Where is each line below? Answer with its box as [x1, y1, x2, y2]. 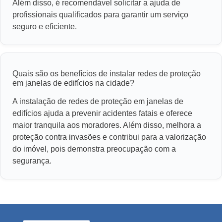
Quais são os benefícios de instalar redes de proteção [12, 69, 201, 78]
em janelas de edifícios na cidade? [12, 78, 134, 87]
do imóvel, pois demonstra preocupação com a [12, 144, 176, 153]
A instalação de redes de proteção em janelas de [12, 97, 183, 106]
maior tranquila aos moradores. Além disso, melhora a [12, 120, 201, 129]
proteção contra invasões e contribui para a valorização [12, 132, 206, 141]
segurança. [12, 156, 52, 165]
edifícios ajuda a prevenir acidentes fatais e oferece [12, 109, 192, 117]
